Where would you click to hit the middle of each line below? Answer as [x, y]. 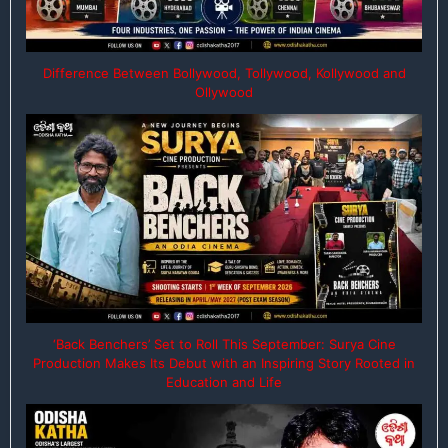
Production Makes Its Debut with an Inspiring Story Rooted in [224, 362]
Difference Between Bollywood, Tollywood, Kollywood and [224, 73]
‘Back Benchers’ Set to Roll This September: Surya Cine [224, 343]
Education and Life [224, 381]
